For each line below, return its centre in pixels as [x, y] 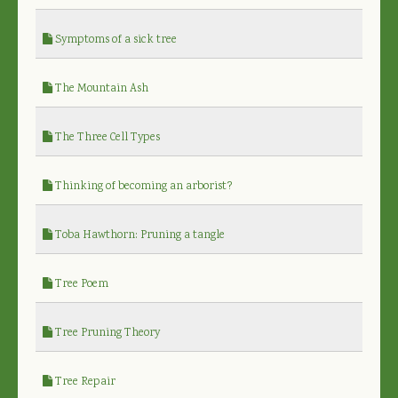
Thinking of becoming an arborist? [143, 187]
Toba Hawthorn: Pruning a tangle [139, 235]
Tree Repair [84, 382]
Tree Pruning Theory [106, 333]
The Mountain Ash [100, 89]
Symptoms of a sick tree [115, 40]
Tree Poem [80, 284]
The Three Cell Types [106, 138]
